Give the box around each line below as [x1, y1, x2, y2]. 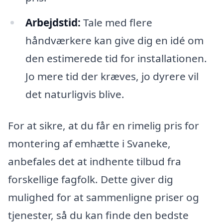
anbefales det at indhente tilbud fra [8, 154, 181, 169]
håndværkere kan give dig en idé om [25, 33, 204, 47]
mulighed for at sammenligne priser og [8, 190, 199, 205]
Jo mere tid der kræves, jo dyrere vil [25, 69, 199, 83]
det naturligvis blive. [25, 87, 124, 101]
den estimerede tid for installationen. [25, 51, 207, 65]
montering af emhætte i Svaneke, [8, 136, 171, 151]
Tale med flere [80, 15, 152, 29]
